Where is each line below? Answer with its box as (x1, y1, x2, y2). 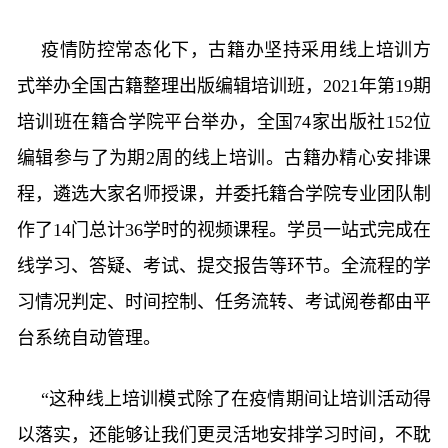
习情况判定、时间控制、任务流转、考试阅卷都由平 (17, 292, 431, 312)
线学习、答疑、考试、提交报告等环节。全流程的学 (17, 256, 431, 276)
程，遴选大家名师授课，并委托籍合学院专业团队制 (17, 184, 431, 204)
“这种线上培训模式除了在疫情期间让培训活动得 (41, 389, 431, 409)
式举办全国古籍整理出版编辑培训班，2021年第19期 (17, 76, 431, 96)
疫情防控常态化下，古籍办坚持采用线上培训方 (41, 40, 431, 60)
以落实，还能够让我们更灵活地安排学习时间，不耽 (17, 425, 431, 445)
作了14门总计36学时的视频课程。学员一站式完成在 (17, 220, 431, 240)
